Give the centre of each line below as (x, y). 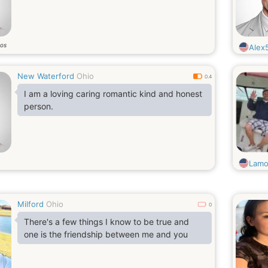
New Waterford (46, 76)
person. (39, 106)
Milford (31, 204)
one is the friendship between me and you (106, 234)
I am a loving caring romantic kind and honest (113, 94)
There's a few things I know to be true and (106, 222)
